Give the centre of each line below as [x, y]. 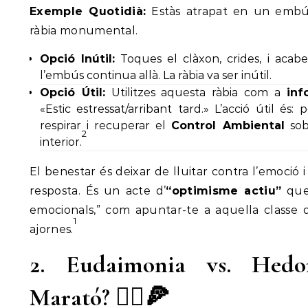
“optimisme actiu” [224, 191]
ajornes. [52, 229]
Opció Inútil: [78, 59]
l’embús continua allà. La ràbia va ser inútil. [156, 75]
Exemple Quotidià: [88, 11]
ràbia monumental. [84, 31]
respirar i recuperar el [106, 125]
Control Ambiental [228, 125]
